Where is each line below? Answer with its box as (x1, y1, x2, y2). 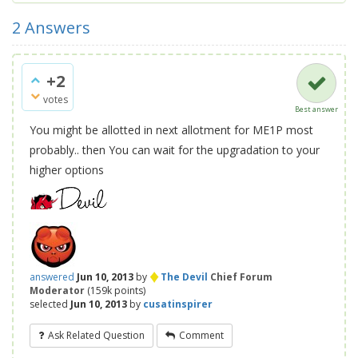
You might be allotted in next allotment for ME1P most (30, 122, 313, 137)
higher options (30, 162, 104, 177)
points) (112, 284, 145, 297)
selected (30, 297, 68, 311)
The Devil (161, 270, 208, 284)
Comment (179, 328, 224, 342)
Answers (21, 17, 90, 38)
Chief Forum (210, 270, 272, 284)
